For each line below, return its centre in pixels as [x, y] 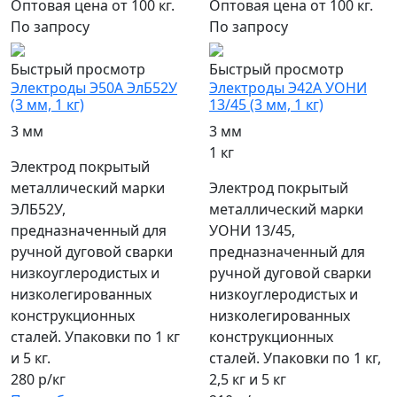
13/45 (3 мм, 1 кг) [266, 105]
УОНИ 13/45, [252, 231]
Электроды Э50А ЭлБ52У [94, 88]
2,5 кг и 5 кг [248, 380]
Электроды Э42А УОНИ [288, 88]
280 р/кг [38, 380]
